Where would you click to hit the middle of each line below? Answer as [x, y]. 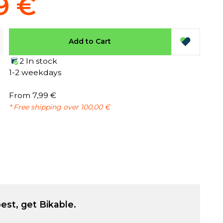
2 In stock [38, 61]
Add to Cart [90, 41]
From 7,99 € [32, 95]
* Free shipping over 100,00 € [59, 107]
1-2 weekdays [35, 72]
